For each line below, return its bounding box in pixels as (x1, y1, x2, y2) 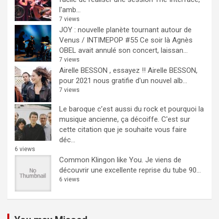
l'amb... (59, 5, 81, 14)
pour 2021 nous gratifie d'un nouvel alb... (59, 76, 187, 85)
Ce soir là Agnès (140, 35, 193, 44)
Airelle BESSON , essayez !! (59, 66, 146, 75)
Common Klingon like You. (59, 155, 143, 164)
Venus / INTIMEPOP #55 (59, 35, 138, 44)
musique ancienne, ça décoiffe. (59, 114, 159, 124)
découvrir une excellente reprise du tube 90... (59, 165, 201, 175)
